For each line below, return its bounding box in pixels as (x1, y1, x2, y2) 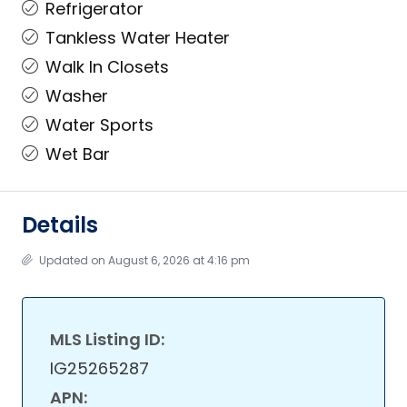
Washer (45, 84, 108, 107)
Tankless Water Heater (45, 26, 230, 49)
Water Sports (45, 114, 154, 136)
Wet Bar (45, 143, 110, 165)
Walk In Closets (45, 55, 169, 78)
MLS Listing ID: (50, 328, 164, 351)
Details (22, 210, 98, 240)
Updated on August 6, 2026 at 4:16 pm (36, 253, 250, 268)
